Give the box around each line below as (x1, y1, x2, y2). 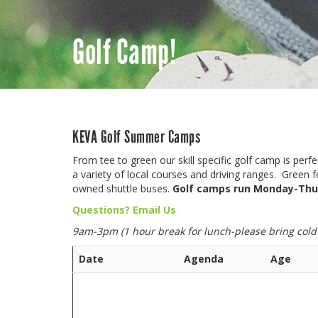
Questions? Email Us (72, 203, 176, 216)
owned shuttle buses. (72, 182, 170, 195)
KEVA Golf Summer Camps (72, 126, 200, 147)
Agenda (184, 252, 226, 265)
